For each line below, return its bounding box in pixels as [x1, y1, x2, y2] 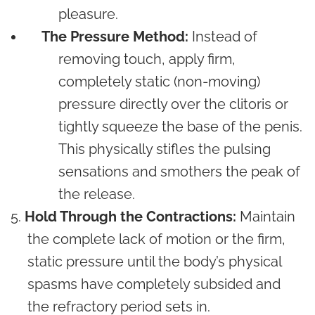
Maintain [236, 207, 295, 225]
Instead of [188, 27, 257, 45]
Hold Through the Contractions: [25, 207, 236, 225]
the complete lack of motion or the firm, [27, 230, 285, 247]
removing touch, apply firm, [58, 50, 236, 67]
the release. [58, 185, 135, 202]
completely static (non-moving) [58, 72, 260, 90]
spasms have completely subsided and [27, 275, 281, 292]
